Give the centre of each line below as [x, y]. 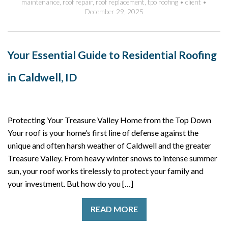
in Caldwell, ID [42, 77]
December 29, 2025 [114, 11]
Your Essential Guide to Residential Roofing [112, 54]
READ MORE [114, 209]
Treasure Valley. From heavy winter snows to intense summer [112, 158]
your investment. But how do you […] [70, 183]
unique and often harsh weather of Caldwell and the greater [109, 145]
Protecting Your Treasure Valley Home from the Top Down [109, 120]
